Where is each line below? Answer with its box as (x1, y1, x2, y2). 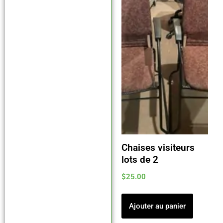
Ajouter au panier (128, 202, 186, 211)
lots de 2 (121, 154, 158, 166)
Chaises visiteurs (121, 142, 195, 154)
